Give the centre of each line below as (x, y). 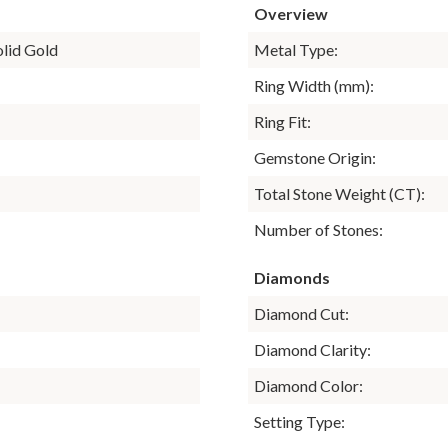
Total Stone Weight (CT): (339, 193)
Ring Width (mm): (314, 85)
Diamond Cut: (301, 313)
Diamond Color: (308, 385)
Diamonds (292, 277)
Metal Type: (296, 49)
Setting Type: (299, 421)
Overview (291, 13)
